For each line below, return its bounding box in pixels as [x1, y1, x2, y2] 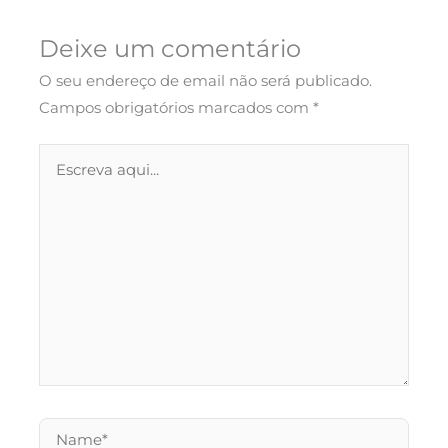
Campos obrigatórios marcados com [39, 98, 314, 117]
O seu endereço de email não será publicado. [39, 71, 373, 90]
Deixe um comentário [39, 33, 302, 63]
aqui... [38, 173, 81, 192]
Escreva [38, 146, 96, 165]
